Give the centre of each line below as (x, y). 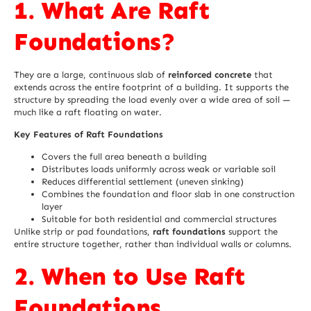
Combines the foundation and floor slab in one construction (168, 194)
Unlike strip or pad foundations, (83, 232)
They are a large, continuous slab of (91, 74)
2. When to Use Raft (129, 276)
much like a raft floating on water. (88, 112)
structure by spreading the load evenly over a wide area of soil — (152, 99)
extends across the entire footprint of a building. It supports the (151, 87)
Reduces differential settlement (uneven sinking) (143, 182)
